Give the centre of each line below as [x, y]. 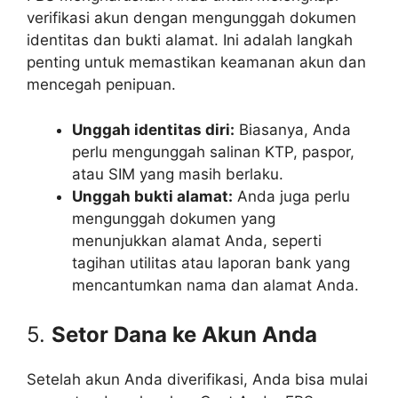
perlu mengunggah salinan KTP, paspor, [213, 151]
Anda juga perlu [291, 196]
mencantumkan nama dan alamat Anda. [215, 285]
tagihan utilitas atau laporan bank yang [211, 263]
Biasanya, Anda [293, 129]
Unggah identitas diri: [153, 129]
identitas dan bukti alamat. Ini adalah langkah [190, 40]
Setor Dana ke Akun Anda [184, 334]
